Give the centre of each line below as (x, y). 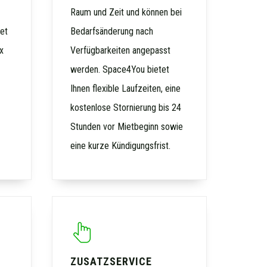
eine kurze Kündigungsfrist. (121, 146)
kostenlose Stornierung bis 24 (126, 108)
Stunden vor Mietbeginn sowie (127, 127)
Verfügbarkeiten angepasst (121, 51)
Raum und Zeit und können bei (126, 13)
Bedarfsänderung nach (112, 32)
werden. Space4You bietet (120, 70)
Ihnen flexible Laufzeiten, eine (126, 89)
